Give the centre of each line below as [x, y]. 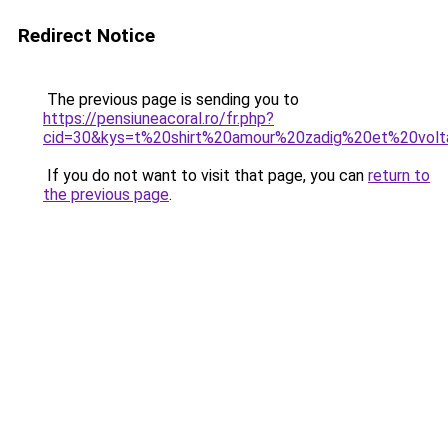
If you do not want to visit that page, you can [205, 175]
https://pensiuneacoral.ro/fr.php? [158, 118]
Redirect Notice [86, 35]
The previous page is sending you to [171, 99]
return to [399, 175]
